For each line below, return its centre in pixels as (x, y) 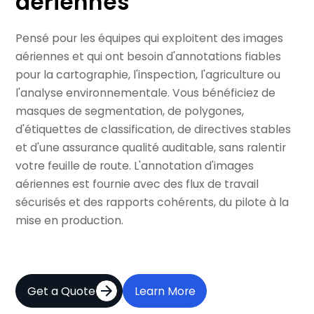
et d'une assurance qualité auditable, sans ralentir (151, 147)
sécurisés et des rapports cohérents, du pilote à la (152, 202)
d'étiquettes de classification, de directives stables (153, 129)
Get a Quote (62, 291)
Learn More (165, 291)
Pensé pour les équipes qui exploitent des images (150, 38)
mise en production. (70, 220)
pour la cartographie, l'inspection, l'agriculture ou (148, 74)
